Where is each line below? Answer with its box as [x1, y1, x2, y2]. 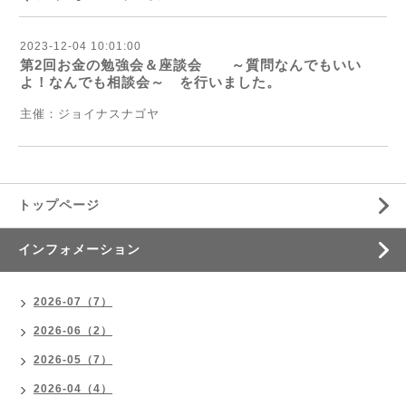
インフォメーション [18, 242, 140, 256]
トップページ [18, 198, 100, 212]
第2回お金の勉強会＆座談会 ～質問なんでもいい [20, 57, 362, 72]
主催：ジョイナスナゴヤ [20, 107, 159, 121]
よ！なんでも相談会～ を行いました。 [20, 74, 281, 90]
